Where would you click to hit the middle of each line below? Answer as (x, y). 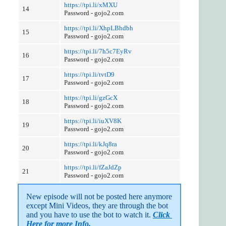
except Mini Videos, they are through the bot (97, 206)
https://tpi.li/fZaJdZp (93, 167)
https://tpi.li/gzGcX (91, 98)
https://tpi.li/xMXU (91, 5)
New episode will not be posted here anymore (99, 197)
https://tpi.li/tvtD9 (89, 75)
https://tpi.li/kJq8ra (90, 144)
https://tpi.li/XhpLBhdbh (98, 28)
